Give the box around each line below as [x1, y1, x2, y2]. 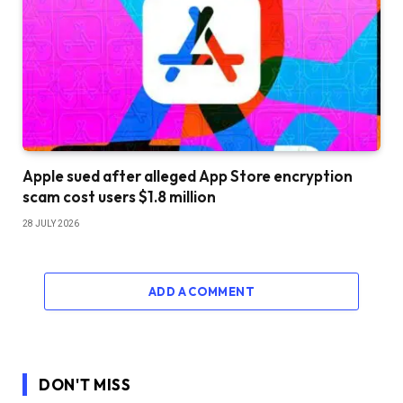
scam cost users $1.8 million [22, 187, 216, 207]
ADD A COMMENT [148, 284, 255, 300]
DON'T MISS [39, 375, 131, 395]
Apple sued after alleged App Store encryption [22, 166, 353, 186]
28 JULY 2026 [22, 219, 79, 229]
